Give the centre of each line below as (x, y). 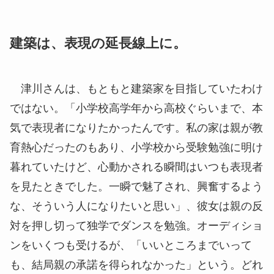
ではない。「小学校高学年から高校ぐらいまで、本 (136, 109)
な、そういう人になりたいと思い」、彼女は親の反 (136, 206)
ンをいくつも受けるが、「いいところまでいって (131, 246)
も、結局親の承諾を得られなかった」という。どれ (136, 265)
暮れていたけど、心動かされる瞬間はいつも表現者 (136, 167)
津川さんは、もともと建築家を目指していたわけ (136, 89)
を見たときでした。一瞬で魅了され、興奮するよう (136, 187)
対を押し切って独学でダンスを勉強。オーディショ (136, 226)
